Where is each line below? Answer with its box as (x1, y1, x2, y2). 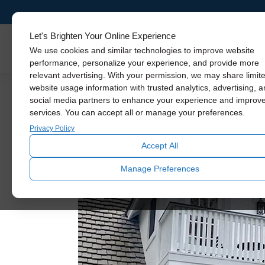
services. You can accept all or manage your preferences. (30, 108, 245, 117)
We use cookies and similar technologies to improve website (30, 46, 254, 55)
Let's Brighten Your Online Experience (30, 31, 176, 41)
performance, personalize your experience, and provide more (30, 58, 259, 67)
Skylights (212, 43, 253, 55)
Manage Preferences (120, 164, 199, 173)
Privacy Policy (30, 124, 75, 132)
